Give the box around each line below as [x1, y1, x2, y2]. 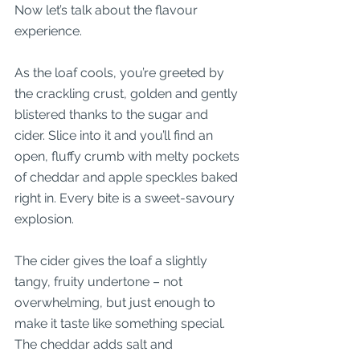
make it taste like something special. [14, 316, 228, 331]
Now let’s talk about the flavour [14, 2, 201, 18]
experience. [14, 23, 82, 39]
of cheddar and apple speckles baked [14, 170, 241, 185]
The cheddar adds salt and [14, 337, 176, 352]
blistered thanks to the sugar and [14, 107, 211, 122]
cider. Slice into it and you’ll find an [14, 128, 216, 143]
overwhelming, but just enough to [14, 295, 219, 310]
